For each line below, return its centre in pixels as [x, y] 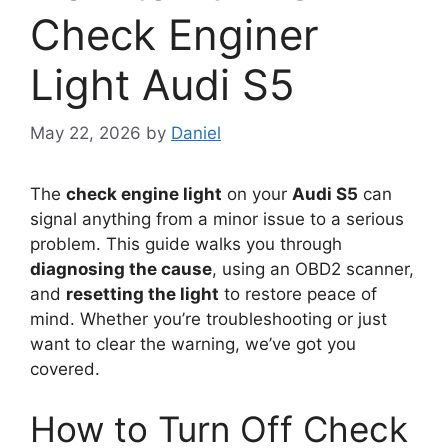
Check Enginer [174, 34]
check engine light [144, 194]
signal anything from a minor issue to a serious [217, 219]
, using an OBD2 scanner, [313, 269]
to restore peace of [298, 294]
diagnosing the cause [121, 269]
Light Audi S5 [162, 84]
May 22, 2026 [85, 133]
